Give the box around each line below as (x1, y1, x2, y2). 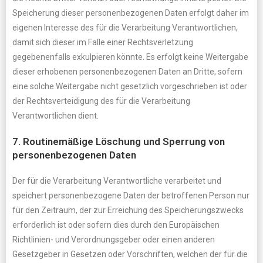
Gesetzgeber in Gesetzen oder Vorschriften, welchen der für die (12, 249, 248, 259)
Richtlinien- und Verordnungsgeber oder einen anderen (12, 235, 215, 244)
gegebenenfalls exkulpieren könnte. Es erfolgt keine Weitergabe (12, 52, 248, 62)
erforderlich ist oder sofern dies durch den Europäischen (12, 220, 220, 230)
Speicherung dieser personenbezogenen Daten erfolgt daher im (12, 8, 249, 18)
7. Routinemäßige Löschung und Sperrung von (12, 136, 225, 147)
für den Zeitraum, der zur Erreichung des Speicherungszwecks (12, 205, 244, 215)
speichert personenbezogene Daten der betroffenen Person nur (12, 191, 249, 200)
